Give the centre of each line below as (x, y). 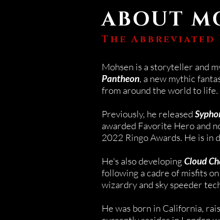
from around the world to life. (160, 90)
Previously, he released (148, 114)
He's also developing (143, 161)
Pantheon (121, 78)
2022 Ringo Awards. (142, 137)
